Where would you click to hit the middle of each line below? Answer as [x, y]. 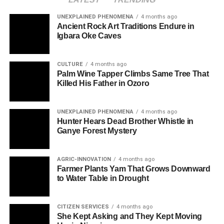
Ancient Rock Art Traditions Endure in [125, 26]
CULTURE [70, 64]
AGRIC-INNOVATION [84, 159]
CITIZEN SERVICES [83, 207]
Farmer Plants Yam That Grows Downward [133, 169]
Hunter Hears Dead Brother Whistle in [125, 121]
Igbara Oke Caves [89, 36]
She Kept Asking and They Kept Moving [129, 216]
